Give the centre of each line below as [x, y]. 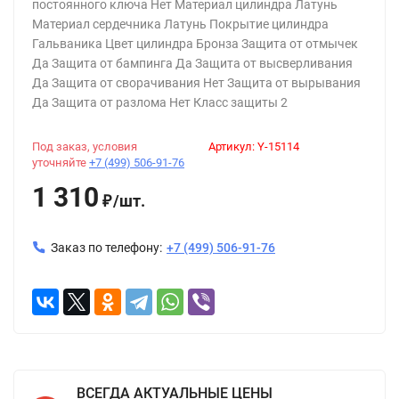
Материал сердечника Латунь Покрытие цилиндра [180, 24]
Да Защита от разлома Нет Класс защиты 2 [160, 102]
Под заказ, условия [85, 147]
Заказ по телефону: [106, 248]
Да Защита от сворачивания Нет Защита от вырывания [196, 83]
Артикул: [233, 147]
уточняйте [61, 163]
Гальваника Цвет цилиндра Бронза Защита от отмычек [195, 44]
